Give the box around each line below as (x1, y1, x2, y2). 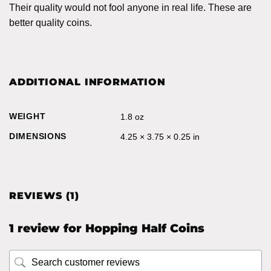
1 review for (9, 220, 85, 235)
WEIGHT (9, 111, 46, 121)
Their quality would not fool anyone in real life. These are (9, 2, 252, 13)
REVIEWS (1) (9, 189, 79, 201)
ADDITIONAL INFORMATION (9, 76, 166, 88)
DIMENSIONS (9, 131, 67, 141)
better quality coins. (9, 17, 92, 28)
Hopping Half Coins (85, 220, 204, 235)
